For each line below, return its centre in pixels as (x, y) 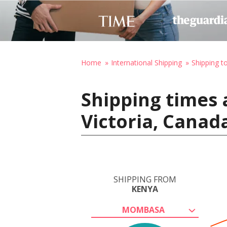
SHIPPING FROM (145, 179)
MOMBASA (143, 210)
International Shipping (146, 63)
